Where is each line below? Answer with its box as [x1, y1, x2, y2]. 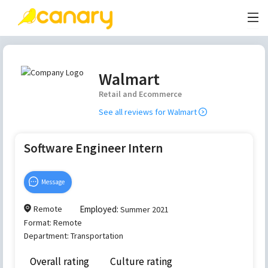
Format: [24, 217, 53, 228]
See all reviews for [99, 106, 166, 117]
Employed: [80, 203, 120, 215]
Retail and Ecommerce [99, 89, 182, 99]
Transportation [71, 230, 123, 241]
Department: [24, 230, 71, 241]
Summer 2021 [120, 203, 169, 215]
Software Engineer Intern [24, 140, 163, 156]
